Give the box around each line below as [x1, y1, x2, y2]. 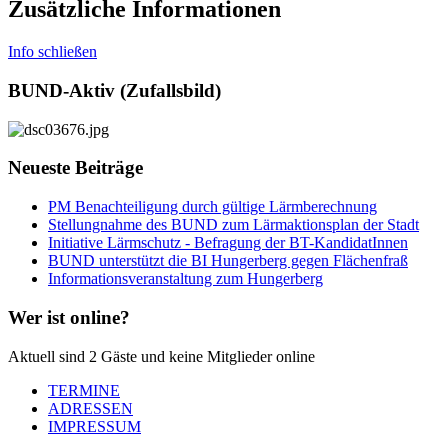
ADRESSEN [48, 399, 133, 417]
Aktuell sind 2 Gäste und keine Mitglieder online [8, 347, 315, 365]
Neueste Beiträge [8, 157, 143, 179]
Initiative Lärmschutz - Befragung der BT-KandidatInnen [48, 234, 408, 252]
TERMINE [48, 381, 120, 399]
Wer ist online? [8, 306, 130, 328]
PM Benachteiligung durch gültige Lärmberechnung [48, 198, 377, 216]
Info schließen [8, 43, 97, 61]
